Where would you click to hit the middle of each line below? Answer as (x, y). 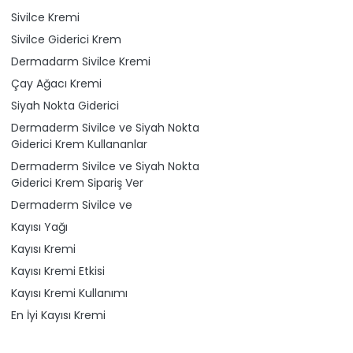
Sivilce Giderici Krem (66, 40)
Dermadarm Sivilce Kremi (81, 62)
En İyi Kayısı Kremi (58, 316)
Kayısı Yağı (39, 227)
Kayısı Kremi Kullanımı (69, 294)
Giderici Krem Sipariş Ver (77, 183)
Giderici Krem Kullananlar (79, 145)
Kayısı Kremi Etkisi (58, 271)
